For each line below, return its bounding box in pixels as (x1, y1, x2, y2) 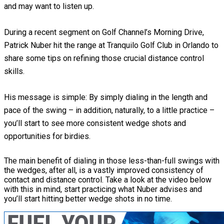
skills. (4, 66, 24, 76)
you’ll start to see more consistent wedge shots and (4, 118, 186, 128)
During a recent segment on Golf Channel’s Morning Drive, (4, 27, 204, 37)
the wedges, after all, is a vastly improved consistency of (4, 165, 203, 175)
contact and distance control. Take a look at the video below (4, 175, 211, 185)
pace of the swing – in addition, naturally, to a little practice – (4, 105, 214, 115)
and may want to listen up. (4, 1, 94, 11)
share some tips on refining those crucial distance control (4, 53, 204, 63)
